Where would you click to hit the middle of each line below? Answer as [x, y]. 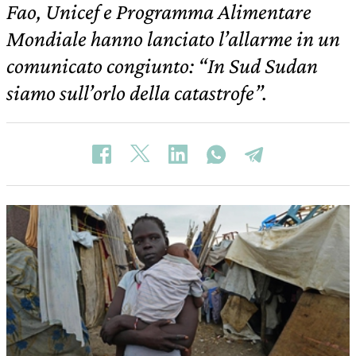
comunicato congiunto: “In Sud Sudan [162, 66]
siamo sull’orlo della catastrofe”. [137, 93]
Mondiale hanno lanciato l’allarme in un [173, 39]
